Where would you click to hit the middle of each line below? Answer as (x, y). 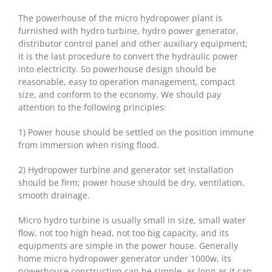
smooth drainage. (54, 195)
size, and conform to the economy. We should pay (120, 94)
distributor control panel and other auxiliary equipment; (133, 43)
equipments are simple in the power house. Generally (128, 245)
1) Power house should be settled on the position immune (136, 132)
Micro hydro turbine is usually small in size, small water (132, 220)
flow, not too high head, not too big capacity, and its (124, 233)
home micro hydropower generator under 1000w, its (125, 258)
